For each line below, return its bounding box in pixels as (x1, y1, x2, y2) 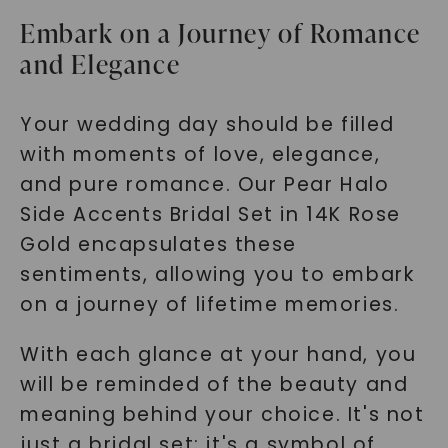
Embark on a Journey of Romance (19, 15, 421, 51)
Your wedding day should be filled (19, 111, 395, 138)
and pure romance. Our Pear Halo (19, 171, 390, 198)
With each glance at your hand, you (19, 341, 417, 368)
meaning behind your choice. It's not (19, 401, 425, 428)
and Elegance (19, 46, 181, 82)
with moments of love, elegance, (19, 141, 381, 168)
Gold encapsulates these (19, 231, 297, 258)
